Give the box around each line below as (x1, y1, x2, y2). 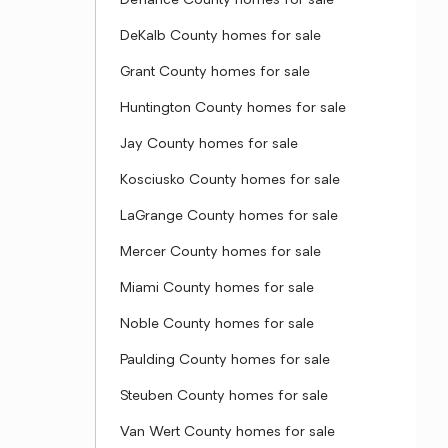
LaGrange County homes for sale (120, 209, 338, 224)
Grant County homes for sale (120, 65, 310, 80)
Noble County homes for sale (120, 317, 314, 332)
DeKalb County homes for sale (120, 29, 321, 44)
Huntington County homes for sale (120, 101, 346, 116)
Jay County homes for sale (120, 137, 298, 152)
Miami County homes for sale (120, 281, 314, 296)
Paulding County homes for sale (120, 353, 330, 368)
